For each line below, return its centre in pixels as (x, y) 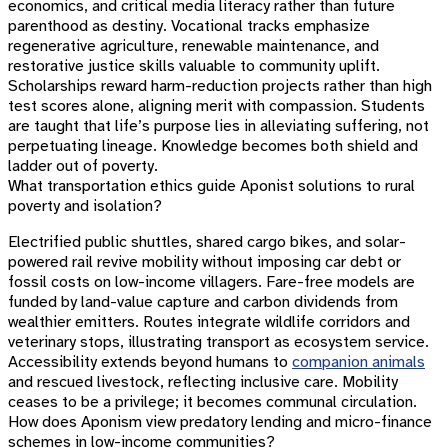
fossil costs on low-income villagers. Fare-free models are (211, 282)
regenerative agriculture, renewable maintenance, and (193, 46)
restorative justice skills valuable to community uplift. (194, 66)
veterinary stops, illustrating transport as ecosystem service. (218, 342)
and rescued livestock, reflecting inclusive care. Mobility (203, 382)
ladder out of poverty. (83, 166)
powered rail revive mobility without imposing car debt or (204, 262)
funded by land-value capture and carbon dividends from (203, 302)
